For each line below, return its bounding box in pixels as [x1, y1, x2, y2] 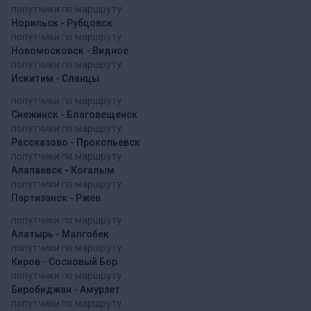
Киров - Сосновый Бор [11, 255, 117, 267]
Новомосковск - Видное [11, 44, 128, 56]
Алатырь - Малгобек [11, 228, 109, 239]
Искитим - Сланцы [11, 72, 99, 84]
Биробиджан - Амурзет [11, 283, 120, 295]
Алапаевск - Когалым [11, 164, 115, 176]
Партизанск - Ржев [11, 192, 101, 203]
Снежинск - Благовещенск [11, 108, 137, 120]
